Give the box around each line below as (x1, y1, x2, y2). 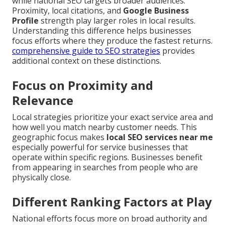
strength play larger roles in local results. (39, 15, 195, 26)
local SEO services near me (106, 132, 213, 143)
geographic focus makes (12, 132, 106, 143)
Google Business (123, 5, 189, 16)
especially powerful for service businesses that (12, 142, 188, 153)
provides (160, 45, 195, 56)
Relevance (12, 92, 73, 108)
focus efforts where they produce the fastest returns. (12, 35, 212, 46)
